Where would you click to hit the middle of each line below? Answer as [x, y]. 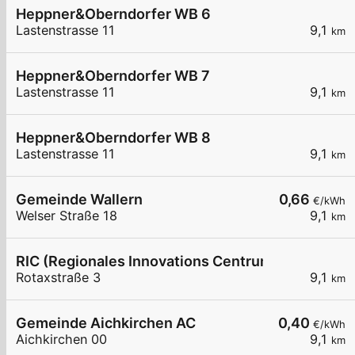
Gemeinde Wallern [79, 200]
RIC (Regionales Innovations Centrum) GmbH [170, 261]
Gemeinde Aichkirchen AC [106, 323]
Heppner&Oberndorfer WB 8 [113, 138]
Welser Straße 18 [67, 216]
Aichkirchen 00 [61, 340]
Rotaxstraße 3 [58, 278]
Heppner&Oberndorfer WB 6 [113, 14]
